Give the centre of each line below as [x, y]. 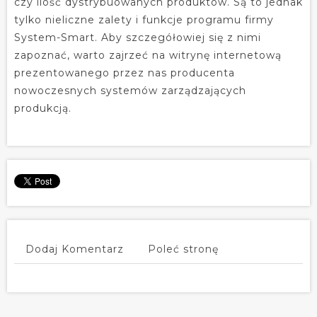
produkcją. [43, 108]
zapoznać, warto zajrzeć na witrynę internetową [148, 55]
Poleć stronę [183, 249]
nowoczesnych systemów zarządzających [130, 90]
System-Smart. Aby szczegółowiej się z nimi [138, 37]
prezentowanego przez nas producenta [125, 73]
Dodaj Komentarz [75, 249]
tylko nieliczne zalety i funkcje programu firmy [144, 19]
